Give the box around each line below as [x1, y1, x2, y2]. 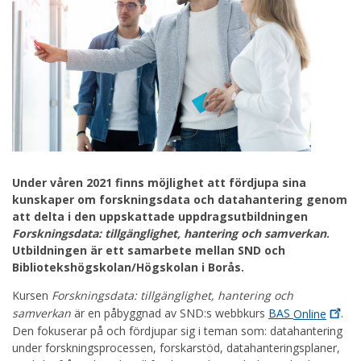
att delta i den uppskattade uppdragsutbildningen [12, 209, 308, 225]
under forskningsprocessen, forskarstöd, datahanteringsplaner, [12, 339, 340, 355]
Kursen [12, 288, 52, 304]
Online [293, 305, 326, 322]
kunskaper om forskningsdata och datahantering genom [12, 192, 347, 208]
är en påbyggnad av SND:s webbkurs [71, 305, 268, 322]
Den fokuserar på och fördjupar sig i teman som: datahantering [12, 322, 342, 338]
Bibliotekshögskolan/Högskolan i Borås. [12, 259, 244, 276]
